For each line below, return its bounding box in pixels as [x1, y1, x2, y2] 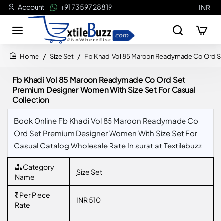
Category [22, 162, 54, 171]
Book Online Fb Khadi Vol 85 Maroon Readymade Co [14, 116, 198, 125]
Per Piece [18, 190, 50, 199]
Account [18, 2, 45, 11]
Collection [12, 94, 49, 105]
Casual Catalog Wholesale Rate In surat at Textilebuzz [14, 141, 202, 150]
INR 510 [76, 195, 101, 204]
